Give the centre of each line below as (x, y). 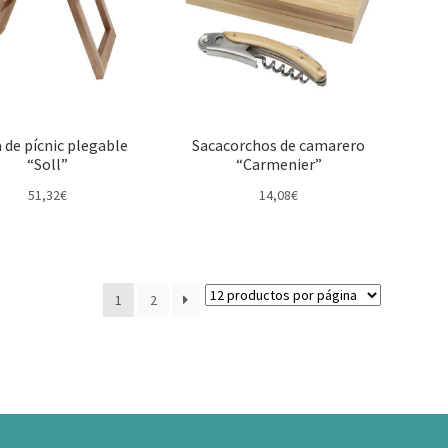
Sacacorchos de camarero (279, 145)
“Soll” (47, 164)
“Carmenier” (278, 164)
